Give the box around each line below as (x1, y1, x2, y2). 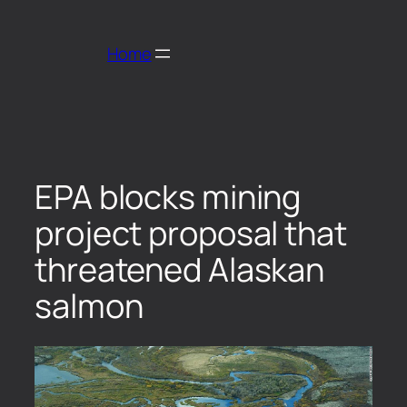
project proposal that (35, 210, 347, 255)
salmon (35, 283, 144, 328)
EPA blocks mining (35, 174, 302, 219)
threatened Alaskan (35, 246, 325, 292)
